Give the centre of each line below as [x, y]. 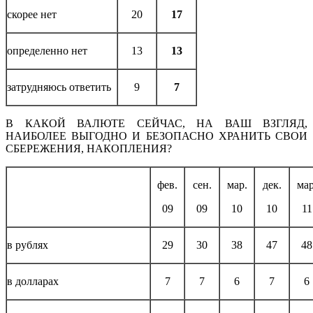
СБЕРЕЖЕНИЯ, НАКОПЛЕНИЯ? [89, 148]
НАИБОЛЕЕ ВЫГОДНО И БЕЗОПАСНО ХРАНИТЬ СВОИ [156, 136]
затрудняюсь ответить [59, 87]
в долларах [33, 281]
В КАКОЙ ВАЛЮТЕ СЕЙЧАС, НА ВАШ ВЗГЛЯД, [156, 123]
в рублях [28, 245]
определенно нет [47, 50]
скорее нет [32, 14]
